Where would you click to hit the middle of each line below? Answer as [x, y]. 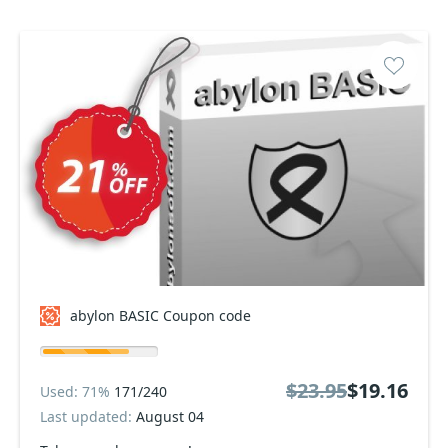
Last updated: [88, 416]
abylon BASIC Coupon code [160, 315]
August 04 [170, 416]
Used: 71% [77, 391]
